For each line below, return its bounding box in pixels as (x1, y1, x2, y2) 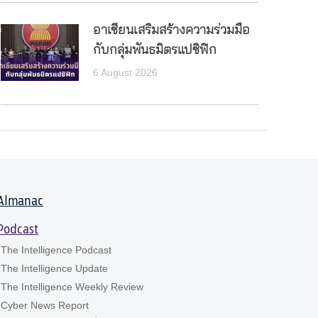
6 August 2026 (93, 67, 158, 78)
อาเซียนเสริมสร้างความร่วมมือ (93, 24, 250, 37)
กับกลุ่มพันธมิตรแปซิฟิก (93, 44, 216, 57)
